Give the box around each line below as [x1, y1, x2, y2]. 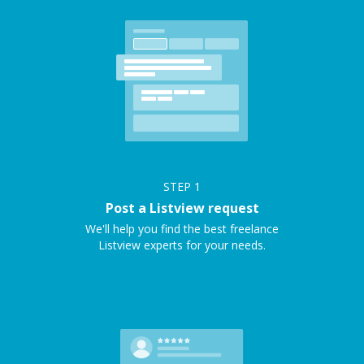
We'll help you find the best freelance [85, 221, 279, 236]
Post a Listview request [105, 199, 259, 217]
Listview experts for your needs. [98, 237, 266, 253]
